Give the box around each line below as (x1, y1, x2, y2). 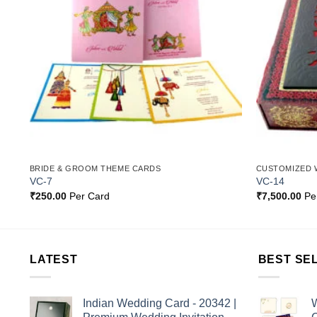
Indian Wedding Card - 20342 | (83, 296, 236, 309)
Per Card (66, 190, 110, 202)
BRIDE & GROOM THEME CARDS (29, 163, 161, 173)
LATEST (30, 253, 78, 266)
